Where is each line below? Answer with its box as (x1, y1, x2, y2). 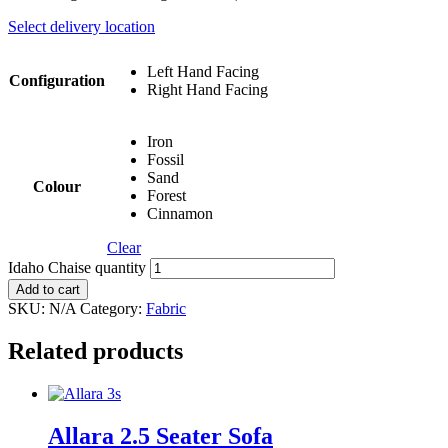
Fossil (147, 150, 184, 168)
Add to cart (16, 281, 80, 297)
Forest (147, 186, 186, 204)
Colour (33, 177, 81, 195)
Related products (8, 337, 183, 364)
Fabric (146, 299, 186, 317)
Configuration (9, 71, 105, 89)
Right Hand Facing (147, 80, 268, 98)
